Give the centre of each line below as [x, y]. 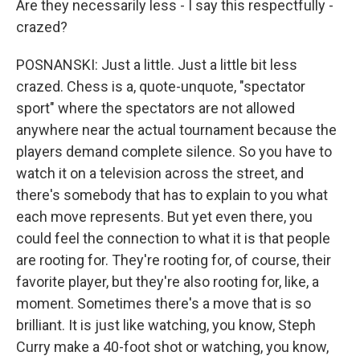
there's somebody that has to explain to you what [172, 195]
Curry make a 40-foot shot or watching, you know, [172, 347]
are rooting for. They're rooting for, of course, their [174, 260]
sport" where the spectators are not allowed [155, 108]
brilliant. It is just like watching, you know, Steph [166, 325]
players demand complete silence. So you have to [174, 151]
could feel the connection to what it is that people [173, 238]
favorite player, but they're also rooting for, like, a [168, 282]
